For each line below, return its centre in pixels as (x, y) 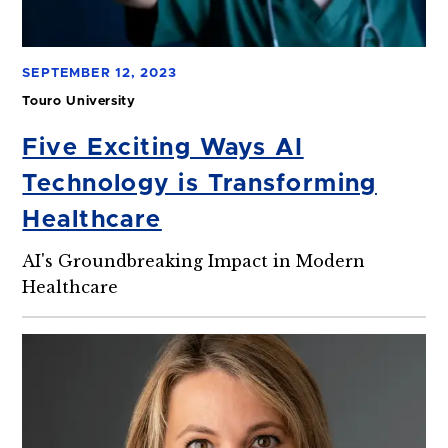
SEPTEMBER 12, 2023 (99, 74)
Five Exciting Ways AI (163, 147)
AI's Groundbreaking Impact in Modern (194, 260)
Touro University (79, 102)
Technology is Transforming (199, 183)
